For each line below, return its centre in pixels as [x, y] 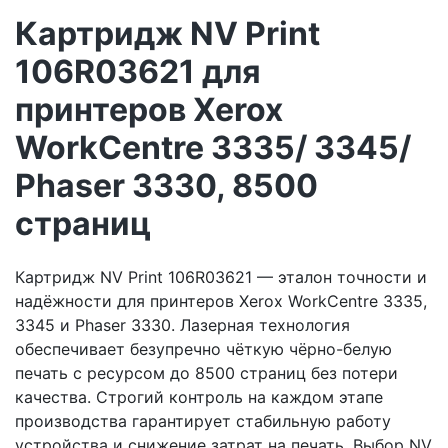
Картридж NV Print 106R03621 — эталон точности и [221, 276]
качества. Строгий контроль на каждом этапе [199, 396]
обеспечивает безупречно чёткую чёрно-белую [203, 348]
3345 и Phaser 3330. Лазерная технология [182, 324]
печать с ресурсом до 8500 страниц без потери [206, 372]
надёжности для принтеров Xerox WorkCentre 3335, [221, 300]
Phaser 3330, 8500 [166, 186]
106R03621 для [138, 72]
